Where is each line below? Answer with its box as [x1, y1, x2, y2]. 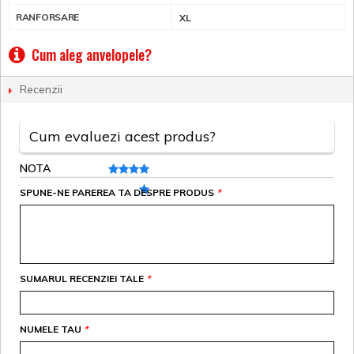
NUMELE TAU [20, 323, 81, 336]
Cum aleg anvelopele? [32, 44, 152, 66]
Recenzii [20, 82, 62, 97]
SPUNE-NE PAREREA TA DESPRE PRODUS [20, 186, 214, 199]
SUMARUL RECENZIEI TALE [20, 273, 144, 285]
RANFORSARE [16, 11, 80, 24]
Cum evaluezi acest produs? [29, 127, 216, 146]
